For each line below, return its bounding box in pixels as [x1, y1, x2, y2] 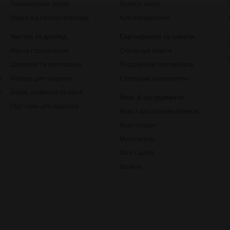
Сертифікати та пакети [119, 32, 194, 41]
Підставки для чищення [10, 102, 79, 110]
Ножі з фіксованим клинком [119, 107, 199, 115]
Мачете [119, 163, 142, 170]
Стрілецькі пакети [119, 47, 172, 54]
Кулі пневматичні [119, 14, 169, 22]
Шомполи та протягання [10, 61, 82, 68]
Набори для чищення [10, 74, 73, 82]
